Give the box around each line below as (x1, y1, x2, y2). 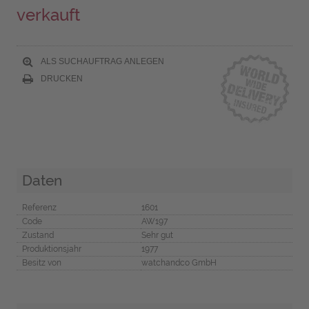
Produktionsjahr (21, 243, 81, 254)
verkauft (16, 5, 80, 26)
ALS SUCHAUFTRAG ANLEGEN (38, 56, 164, 66)
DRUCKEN (38, 73, 83, 83)
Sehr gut (141, 230, 173, 240)
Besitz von (21, 257, 61, 268)
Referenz (21, 202, 57, 212)
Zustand (21, 230, 54, 240)
